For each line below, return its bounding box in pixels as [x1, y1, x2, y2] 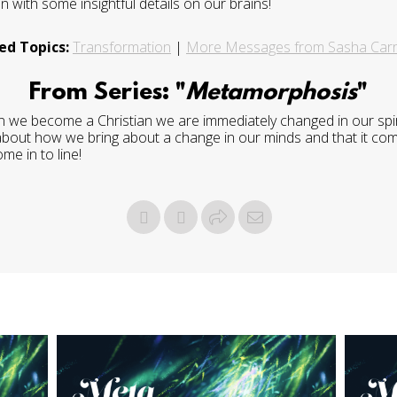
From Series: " [29, 80, 186, 106]
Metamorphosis [186, 80, 357, 106]
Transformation [73, 37, 171, 57]
